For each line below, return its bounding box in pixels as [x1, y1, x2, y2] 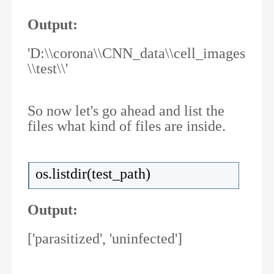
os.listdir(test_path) [35, 166, 150, 182]
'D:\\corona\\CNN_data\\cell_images [28, 45, 245, 61]
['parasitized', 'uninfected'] [28, 231, 182, 246]
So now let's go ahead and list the [28, 103, 224, 119]
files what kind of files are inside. [28, 118, 226, 134]
